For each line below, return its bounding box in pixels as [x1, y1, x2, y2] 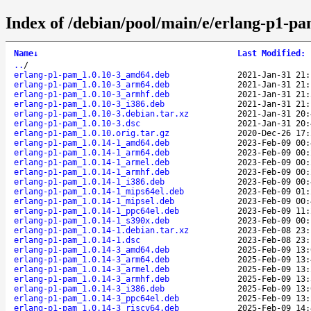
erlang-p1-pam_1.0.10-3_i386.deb [14, 99, 165, 109]
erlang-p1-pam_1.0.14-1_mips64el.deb [14, 186, 184, 196]
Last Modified [237, 48, 301, 58]
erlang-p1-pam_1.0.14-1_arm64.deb [14, 147, 169, 158]
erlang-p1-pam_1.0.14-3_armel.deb [14, 264, 169, 274]
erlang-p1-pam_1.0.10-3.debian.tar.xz [14, 108, 189, 119]
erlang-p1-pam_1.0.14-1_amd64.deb [14, 137, 169, 148]
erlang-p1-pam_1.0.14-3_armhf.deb [14, 274, 169, 284]
